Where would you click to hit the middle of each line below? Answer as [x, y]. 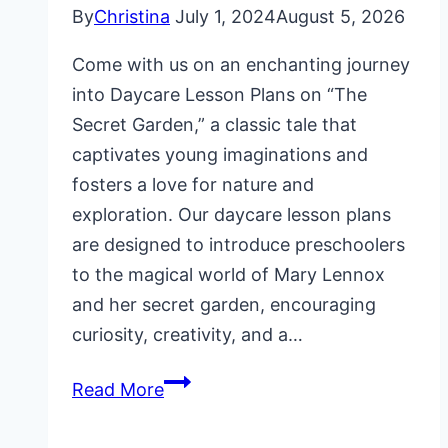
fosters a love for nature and [193, 184]
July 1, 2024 [225, 16]
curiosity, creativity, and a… [187, 334]
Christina [132, 16]
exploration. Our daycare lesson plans [231, 214]
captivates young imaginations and [220, 154]
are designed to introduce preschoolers [238, 244]
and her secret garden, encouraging [224, 304]
